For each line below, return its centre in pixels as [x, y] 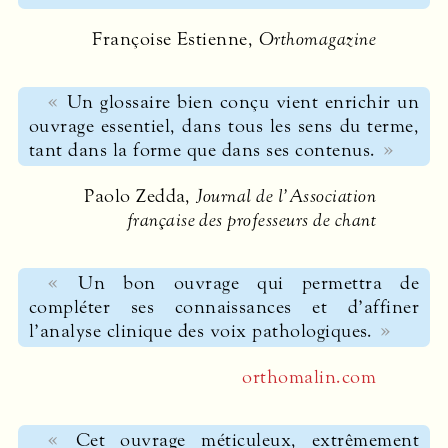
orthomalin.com [309, 376]
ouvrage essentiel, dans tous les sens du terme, [224, 126]
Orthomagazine [317, 38]
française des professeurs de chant [251, 219]
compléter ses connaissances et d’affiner [224, 307]
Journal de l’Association [286, 195]
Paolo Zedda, [140, 195]
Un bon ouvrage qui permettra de [249, 283]
